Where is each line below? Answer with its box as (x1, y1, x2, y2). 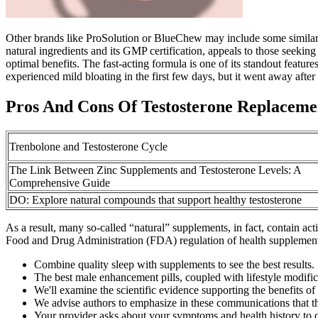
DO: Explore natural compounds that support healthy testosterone (9, 194, 302, 207)
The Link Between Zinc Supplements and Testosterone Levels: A (9, 164, 302, 177)
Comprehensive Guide (9, 177, 110, 190)
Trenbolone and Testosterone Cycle (9, 141, 168, 153)
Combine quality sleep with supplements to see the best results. (34, 258, 314, 271)
